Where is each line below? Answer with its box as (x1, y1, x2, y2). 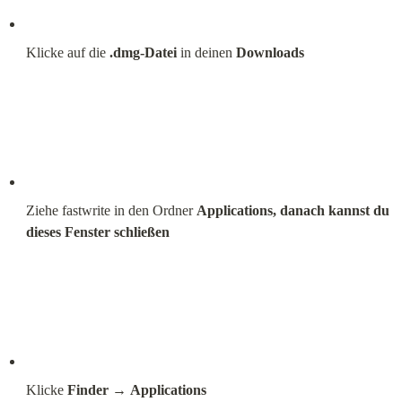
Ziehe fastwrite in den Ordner (25, 202, 197, 218)
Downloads (235, 44, 304, 60)
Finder (66, 381, 109, 398)
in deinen (176, 44, 236, 60)
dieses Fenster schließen (25, 223, 170, 240)
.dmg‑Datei (109, 44, 177, 60)
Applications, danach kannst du (196, 202, 389, 218)
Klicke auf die (25, 44, 109, 60)
